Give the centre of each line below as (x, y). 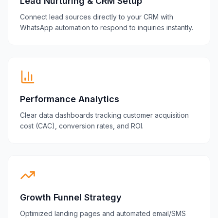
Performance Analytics (70, 99)
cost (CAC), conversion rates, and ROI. (82, 126)
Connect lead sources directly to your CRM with (97, 17)
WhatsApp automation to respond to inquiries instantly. (107, 27)
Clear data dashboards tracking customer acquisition (104, 115)
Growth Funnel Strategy (71, 197)
